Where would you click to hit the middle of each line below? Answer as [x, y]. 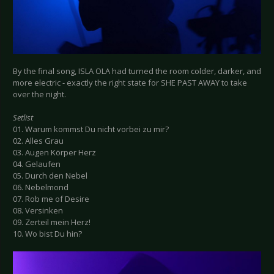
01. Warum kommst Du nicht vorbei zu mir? [91, 129]
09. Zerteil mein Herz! [52, 222]
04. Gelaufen [37, 164]
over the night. [39, 94]
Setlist [23, 117]
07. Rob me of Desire [51, 198]
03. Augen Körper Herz [54, 152]
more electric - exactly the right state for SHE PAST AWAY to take [130, 82]
